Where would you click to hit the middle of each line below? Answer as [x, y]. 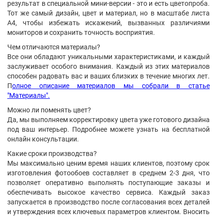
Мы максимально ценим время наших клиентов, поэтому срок [108, 163]
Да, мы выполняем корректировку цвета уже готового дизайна [108, 120]
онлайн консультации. [44, 139]
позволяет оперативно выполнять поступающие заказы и [108, 183]
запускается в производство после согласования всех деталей [108, 202]
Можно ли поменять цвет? [49, 110]
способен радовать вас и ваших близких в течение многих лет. [108, 76]
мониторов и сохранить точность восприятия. [82, 32]
